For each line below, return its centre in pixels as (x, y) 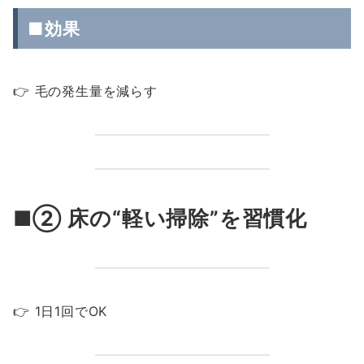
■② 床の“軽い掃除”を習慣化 (160, 218)
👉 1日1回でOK (61, 311)
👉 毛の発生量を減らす (85, 91)
